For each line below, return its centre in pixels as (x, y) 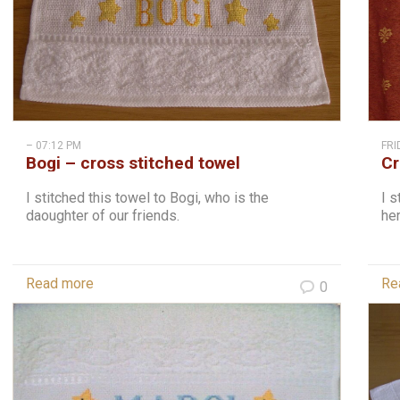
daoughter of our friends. (106, 216)
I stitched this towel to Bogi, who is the (147, 198)
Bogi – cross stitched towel (133, 163)
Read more (60, 283)
